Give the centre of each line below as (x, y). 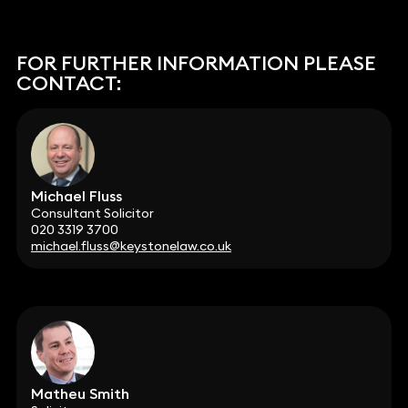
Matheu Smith (80, 394)
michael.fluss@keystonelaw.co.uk (131, 245)
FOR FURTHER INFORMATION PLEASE (196, 62)
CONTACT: (68, 82)
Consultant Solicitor (92, 213)
